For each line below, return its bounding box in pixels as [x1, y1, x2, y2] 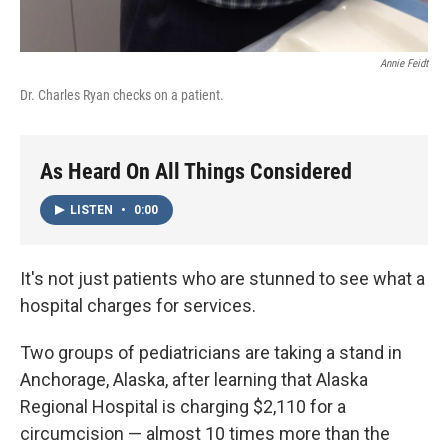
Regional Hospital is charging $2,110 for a [20, 396, 346, 418]
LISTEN [70, 203, 116, 218]
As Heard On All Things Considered [40, 159, 352, 185]
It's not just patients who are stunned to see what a [20, 268, 425, 290]
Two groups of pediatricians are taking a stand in [20, 342, 402, 364]
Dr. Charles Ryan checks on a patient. [20, 87, 224, 104]
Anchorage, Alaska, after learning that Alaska [20, 369, 368, 391]
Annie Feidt [380, 57, 428, 71]
